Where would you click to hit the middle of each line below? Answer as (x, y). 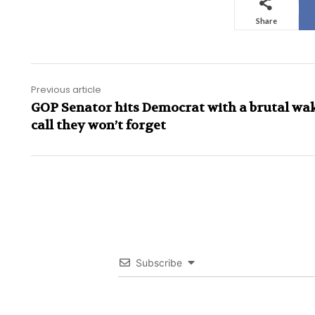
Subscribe (159, 263)
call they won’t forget (98, 126)
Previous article (66, 90)
